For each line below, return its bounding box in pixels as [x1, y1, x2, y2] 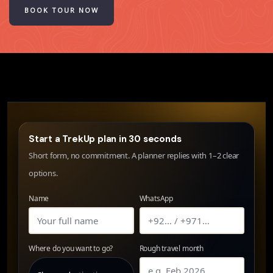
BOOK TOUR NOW [24, 5, 99, 15]
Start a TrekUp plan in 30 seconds [29, 132, 182, 145]
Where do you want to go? [29, 243, 113, 253]
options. [29, 167, 58, 179]
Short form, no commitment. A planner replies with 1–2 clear [29, 149, 239, 161]
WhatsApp [139, 193, 173, 204]
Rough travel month [139, 243, 204, 253]
